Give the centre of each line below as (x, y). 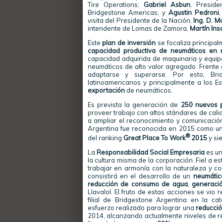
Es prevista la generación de (134, 105)
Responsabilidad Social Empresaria (151, 152)
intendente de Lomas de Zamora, (139, 28)
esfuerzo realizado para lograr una (142, 208)
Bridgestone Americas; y (128, 12)
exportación (106, 90)
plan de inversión (129, 43)
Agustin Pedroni (194, 12)
